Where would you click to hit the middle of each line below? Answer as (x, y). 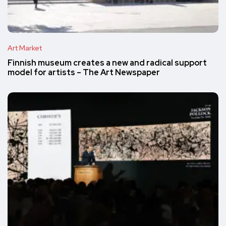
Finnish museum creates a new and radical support (107, 63)
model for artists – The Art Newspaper (84, 73)
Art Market (25, 48)
